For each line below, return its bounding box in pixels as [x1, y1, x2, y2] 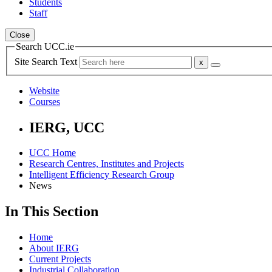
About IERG [29, 243, 79, 254]
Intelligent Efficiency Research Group [29, 169, 174, 180]
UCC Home [29, 148, 76, 158]
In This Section [5, 203, 98, 220]
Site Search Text [15, 56, 80, 67]
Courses [29, 96, 60, 107]
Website [29, 85, 59, 96]
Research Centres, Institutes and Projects [29, 158, 184, 169]
